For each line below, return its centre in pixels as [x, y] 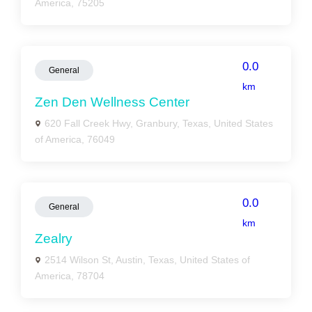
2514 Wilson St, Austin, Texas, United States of [147, 260]
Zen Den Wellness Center [112, 102]
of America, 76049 [75, 139]
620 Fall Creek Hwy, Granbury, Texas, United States [159, 123]
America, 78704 [70, 276]
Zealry [54, 239]
